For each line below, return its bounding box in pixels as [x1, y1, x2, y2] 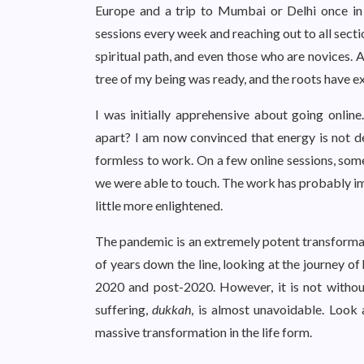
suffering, [95, 301, 153, 317]
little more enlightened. [95, 197, 225, 213]
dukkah [152, 301, 192, 317]
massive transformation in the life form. [95, 324, 314, 340]
